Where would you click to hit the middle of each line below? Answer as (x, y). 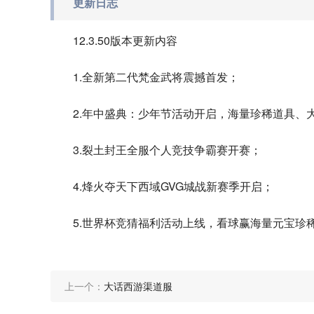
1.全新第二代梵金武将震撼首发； (156, 77)
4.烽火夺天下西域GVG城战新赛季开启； (173, 186)
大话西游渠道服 (138, 286)
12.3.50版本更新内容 (125, 40)
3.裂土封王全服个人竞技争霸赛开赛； (167, 150)
